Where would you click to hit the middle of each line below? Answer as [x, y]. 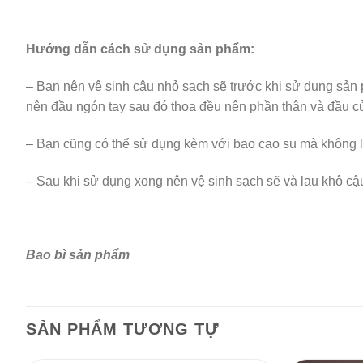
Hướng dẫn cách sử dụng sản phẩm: [142, 49]
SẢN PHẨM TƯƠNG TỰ [123, 329]
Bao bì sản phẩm [79, 255]
